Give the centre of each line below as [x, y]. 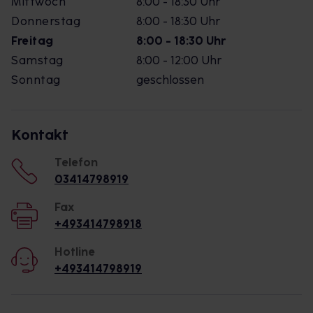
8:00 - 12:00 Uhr [179, 60]
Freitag [32, 41]
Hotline [75, 252]
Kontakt [40, 135]
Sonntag [36, 80]
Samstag [37, 60]
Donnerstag [46, 21]
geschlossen [170, 80]
